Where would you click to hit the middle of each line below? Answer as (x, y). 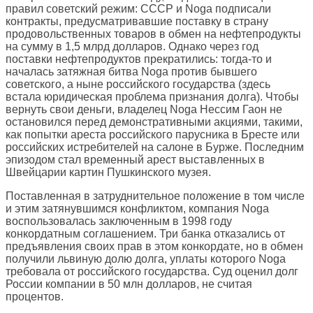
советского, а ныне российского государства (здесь (138, 85)
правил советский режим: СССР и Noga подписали (138, 9)
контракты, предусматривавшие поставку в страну (137, 22)
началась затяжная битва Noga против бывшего (131, 72)
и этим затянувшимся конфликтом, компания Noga (137, 209)
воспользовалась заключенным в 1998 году (119, 221)
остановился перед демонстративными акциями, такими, (154, 122)
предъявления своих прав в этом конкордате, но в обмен (154, 247)
